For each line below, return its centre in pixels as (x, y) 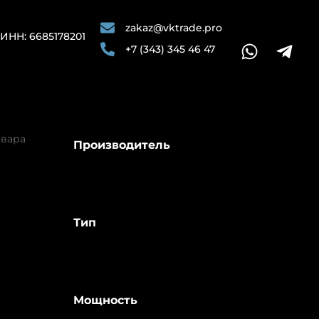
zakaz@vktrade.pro (174, 28)
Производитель (121, 145)
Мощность (105, 300)
